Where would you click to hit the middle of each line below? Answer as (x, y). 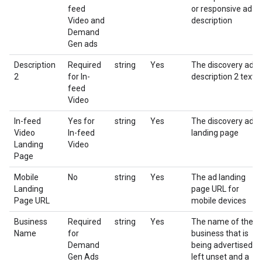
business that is (220, 233)
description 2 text (223, 77)
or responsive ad (222, 9)
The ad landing (218, 177)
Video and (86, 20)
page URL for (215, 189)
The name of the (222, 222)
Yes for (81, 121)
